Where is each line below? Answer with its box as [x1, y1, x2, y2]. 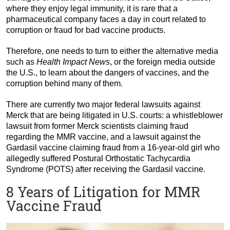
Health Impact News [36, 57, 110, 67]
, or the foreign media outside [110, 57, 215, 67]
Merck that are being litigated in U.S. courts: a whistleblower [6, 111, 223, 120]
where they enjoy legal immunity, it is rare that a [6, 4, 178, 13]
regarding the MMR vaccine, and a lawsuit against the [6, 132, 201, 142]
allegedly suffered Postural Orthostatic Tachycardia [6, 154, 190, 163]
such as [6, 57, 36, 67]
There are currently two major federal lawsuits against [6, 100, 200, 109]
